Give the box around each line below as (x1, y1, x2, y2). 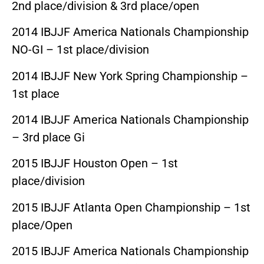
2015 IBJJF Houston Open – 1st (12, 156, 178, 171)
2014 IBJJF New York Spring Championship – (12, 68, 248, 83)
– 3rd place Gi (12, 130, 85, 145)
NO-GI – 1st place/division (12, 42, 149, 57)
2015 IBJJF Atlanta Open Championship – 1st (12, 200, 250, 214)
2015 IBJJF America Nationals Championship (12, 244, 249, 259)
